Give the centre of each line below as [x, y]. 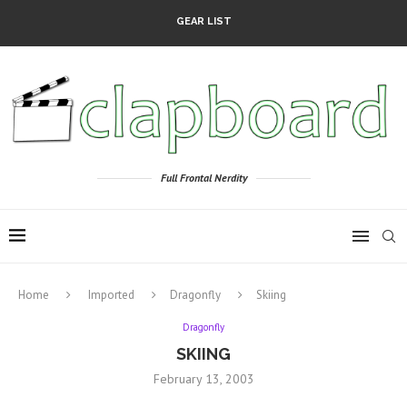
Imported [111, 295]
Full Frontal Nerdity [203, 178]
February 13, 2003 [203, 379]
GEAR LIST [203, 21]
